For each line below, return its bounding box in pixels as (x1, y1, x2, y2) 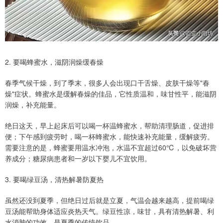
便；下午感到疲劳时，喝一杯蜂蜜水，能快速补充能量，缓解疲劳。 (5, 131, 214, 141)
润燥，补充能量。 (5, 99, 61, 110)
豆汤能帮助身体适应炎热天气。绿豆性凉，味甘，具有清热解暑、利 (5, 206, 214, 216)
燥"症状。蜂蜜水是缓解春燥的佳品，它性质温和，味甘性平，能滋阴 (5, 88, 217, 99)
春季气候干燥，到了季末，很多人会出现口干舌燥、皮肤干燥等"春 (5, 77, 210, 88)
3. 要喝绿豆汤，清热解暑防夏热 (5, 174, 104, 184)
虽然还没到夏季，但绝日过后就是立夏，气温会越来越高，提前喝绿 (5, 195, 214, 205)
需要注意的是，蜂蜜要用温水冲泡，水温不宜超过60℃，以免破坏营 (5, 142, 217, 152)
